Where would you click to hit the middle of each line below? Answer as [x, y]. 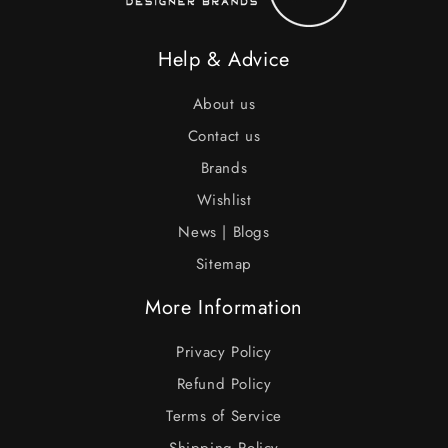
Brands [224, 168]
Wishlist [224, 200]
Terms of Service [224, 416]
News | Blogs [224, 232]
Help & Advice [224, 59]
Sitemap [224, 264]
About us [224, 104]
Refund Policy [224, 384]
